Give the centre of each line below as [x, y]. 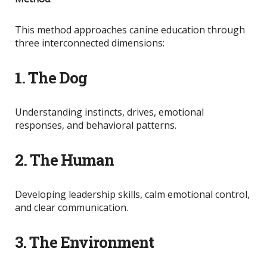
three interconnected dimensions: [90, 43]
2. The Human [64, 159]
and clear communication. [72, 207]
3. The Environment [84, 242]
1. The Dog [51, 77]
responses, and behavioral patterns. [96, 125]
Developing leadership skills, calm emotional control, [132, 194]
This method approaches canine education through [130, 30]
